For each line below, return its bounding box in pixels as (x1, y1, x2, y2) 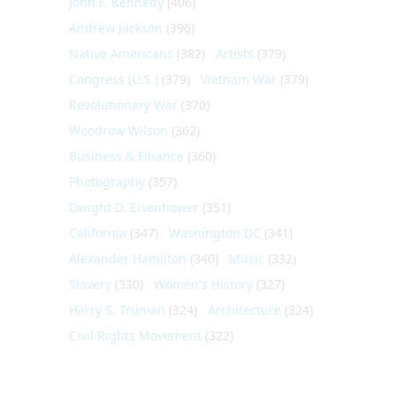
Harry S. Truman (69, 301, 165, 318)
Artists (216, 44, 254, 62)
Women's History (154, 275, 253, 293)
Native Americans (69, 44, 173, 62)
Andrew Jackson (69, 19, 163, 36)
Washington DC (169, 224, 261, 241)
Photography (69, 172, 145, 190)
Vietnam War (201, 70, 277, 88)
